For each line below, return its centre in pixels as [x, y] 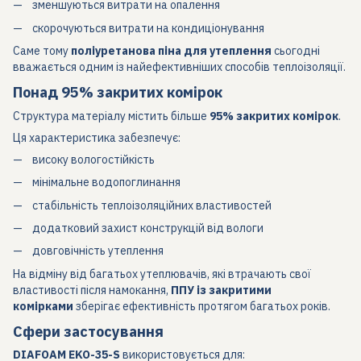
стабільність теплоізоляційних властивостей [152, 205]
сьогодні [296, 51]
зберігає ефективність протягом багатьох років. [202, 306]
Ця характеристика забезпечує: [97, 137]
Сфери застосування [88, 331]
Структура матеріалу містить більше [111, 116]
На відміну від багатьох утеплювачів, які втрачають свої [162, 274]
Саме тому [42, 51]
